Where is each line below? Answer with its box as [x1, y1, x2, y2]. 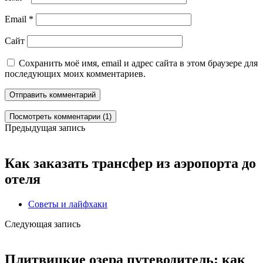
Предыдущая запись [5, 123, 85, 133]
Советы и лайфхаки [28, 198, 107, 209]
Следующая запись [5, 218, 80, 229]
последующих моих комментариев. [5, 69, 146, 79]
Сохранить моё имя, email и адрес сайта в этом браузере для [19, 58, 258, 69]
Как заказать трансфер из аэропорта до [5, 156, 256, 171]
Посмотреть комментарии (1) [9, 112, 112, 122]
